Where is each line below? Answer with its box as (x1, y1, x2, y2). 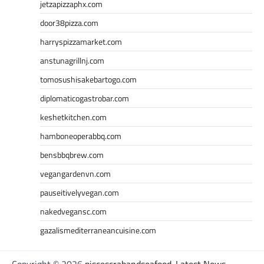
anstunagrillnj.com (40, 54, 104, 67)
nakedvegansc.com (40, 204, 107, 217)
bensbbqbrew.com (40, 148, 104, 161)
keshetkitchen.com (40, 110, 107, 123)
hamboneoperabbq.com (40, 129, 121, 142)
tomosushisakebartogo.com (40, 72, 137, 85)
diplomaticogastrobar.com (40, 91, 129, 104)
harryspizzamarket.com (40, 35, 122, 48)
